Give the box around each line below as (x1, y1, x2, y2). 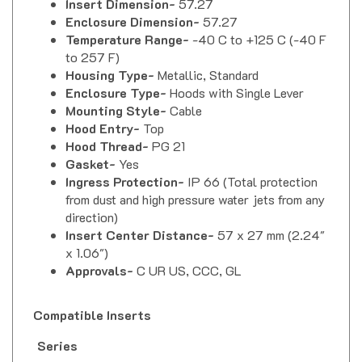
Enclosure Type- (65, 69, 170, 87)
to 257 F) (65, 34, 120, 52)
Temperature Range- (65, 16, 192, 34)
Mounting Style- (65, 87, 170, 105)
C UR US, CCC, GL (137, 247, 242, 265)
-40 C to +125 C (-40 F (192, 16, 326, 34)
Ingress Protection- (65, 158, 187, 176)
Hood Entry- (65, 105, 143, 123)
